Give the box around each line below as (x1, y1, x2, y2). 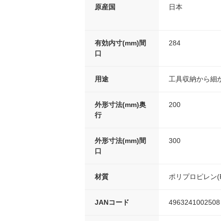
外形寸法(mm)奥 (95, 101, 146, 109)
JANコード (95, 198, 129, 207)
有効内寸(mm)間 (95, 39, 146, 47)
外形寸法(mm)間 (95, 137, 146, 145)
